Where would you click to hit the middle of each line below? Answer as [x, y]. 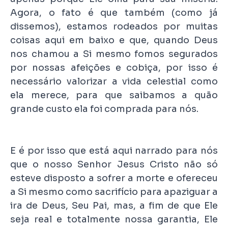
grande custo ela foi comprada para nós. [104, 109]
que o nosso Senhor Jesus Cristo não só [114, 165]
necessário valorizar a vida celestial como [114, 81]
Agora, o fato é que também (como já [114, 12]
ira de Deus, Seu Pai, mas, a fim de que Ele [114, 206]
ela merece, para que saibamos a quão [114, 95]
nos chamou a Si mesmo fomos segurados [114, 54]
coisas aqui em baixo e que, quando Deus [114, 40]
